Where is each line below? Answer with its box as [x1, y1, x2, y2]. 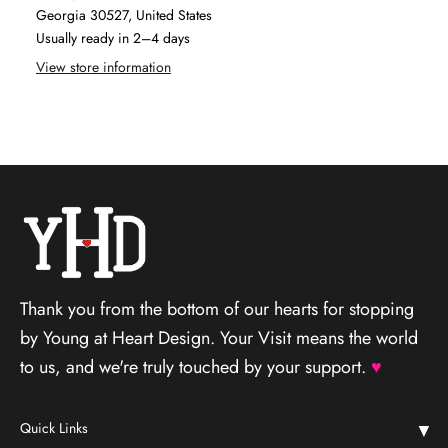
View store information [36, 57, 171, 78]
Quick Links [20, 417, 88, 438]
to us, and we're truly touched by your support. [20, 353, 371, 380]
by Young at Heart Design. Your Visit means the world [20, 324, 418, 351]
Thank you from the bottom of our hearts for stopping [20, 295, 414, 322]
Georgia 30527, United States [36, 5, 212, 26]
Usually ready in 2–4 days [36, 28, 190, 49]
